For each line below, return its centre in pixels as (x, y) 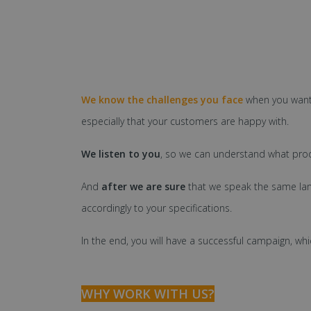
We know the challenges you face (163, 99)
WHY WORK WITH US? (148, 293)
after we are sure (143, 186)
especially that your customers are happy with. (185, 121)
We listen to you (121, 153)
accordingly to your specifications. (157, 208)
